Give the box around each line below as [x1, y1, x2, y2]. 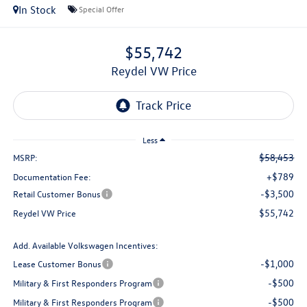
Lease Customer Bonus [12, 258, 101, 270]
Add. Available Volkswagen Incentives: [12, 239, 158, 251]
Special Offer [78, 3, 124, 15]
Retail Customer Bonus [12, 188, 101, 200]
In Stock [18, 2, 56, 16]
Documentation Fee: [12, 171, 91, 183]
